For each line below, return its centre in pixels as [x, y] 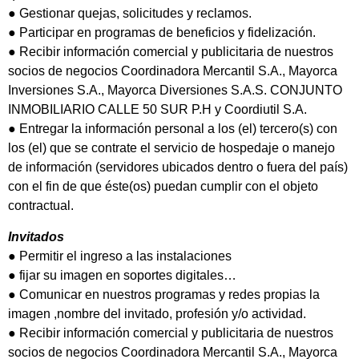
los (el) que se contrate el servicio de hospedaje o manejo [171, 148]
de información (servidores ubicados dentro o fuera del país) [178, 167]
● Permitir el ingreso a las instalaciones [120, 256]
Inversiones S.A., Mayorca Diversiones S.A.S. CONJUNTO [175, 91]
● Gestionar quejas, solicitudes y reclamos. [130, 14]
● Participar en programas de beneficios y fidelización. [162, 33]
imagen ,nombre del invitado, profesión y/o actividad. [157, 313]
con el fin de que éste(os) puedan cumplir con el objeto [163, 187]
